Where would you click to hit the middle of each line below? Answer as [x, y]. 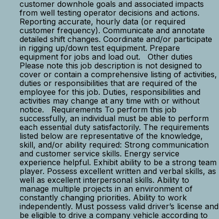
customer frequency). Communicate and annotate [112, 30]
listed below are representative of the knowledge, [111, 136]
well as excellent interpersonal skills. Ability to [104, 180]
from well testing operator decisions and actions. [109, 13]
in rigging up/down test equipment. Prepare [100, 48]
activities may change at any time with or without [109, 101]
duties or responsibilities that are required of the [108, 83]
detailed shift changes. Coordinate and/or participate [116, 39]
